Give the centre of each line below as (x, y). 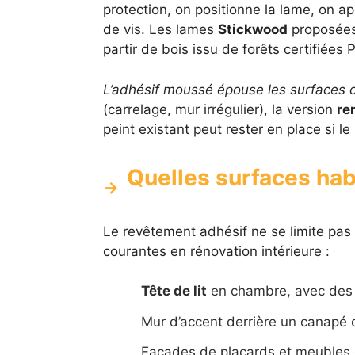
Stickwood (252, 30)
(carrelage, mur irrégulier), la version (219, 109)
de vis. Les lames (160, 30)
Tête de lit (174, 291)
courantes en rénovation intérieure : (216, 251)
